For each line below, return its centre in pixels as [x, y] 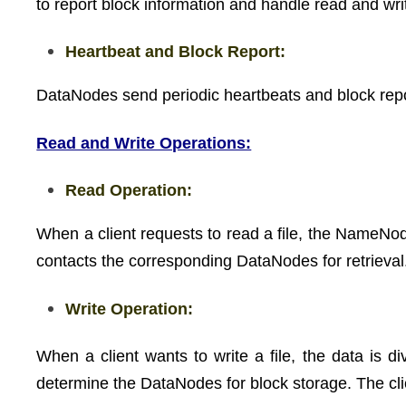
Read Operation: [129, 190]
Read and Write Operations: [144, 143]
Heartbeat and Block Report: [176, 52]
